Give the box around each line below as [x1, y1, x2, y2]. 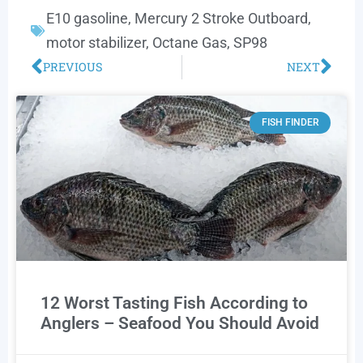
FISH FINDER [261, 117, 319, 129]
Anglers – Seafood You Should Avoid [41, 314, 319, 334]
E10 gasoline [46, 10, 128, 28]
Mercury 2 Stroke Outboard [135, 10, 308, 28]
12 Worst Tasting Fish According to [41, 293, 308, 314]
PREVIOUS [43, 59, 102, 75]
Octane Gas [152, 34, 227, 52]
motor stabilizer [46, 34, 146, 52]
